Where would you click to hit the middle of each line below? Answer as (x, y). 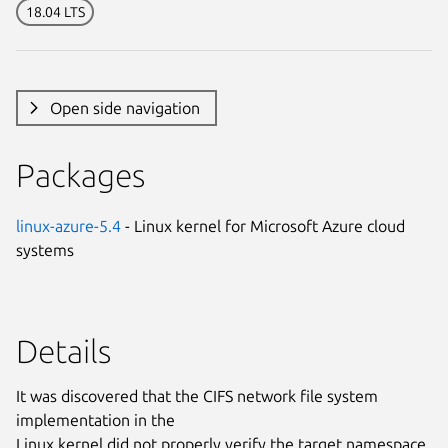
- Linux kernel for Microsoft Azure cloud (263, 225)
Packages (80, 174)
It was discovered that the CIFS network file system (197, 395)
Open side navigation (124, 107)
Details (63, 350)
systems (45, 249)
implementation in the (95, 419)
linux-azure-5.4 (68, 225)
